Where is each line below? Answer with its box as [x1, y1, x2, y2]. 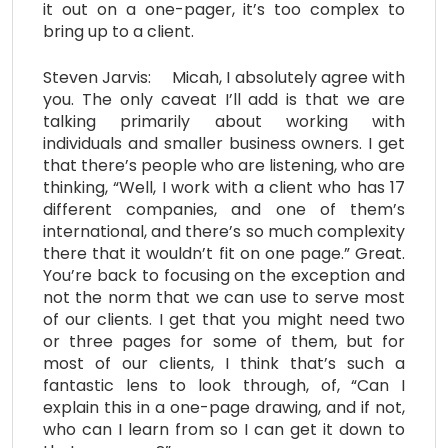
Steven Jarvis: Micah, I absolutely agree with [43, 65, 405, 89]
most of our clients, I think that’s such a [43, 351, 405, 375]
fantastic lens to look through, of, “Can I [43, 373, 405, 397]
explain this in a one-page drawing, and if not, [43, 395, 405, 419]
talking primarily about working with [43, 109, 405, 133]
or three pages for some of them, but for [43, 329, 405, 353]
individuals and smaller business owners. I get [43, 131, 405, 155]
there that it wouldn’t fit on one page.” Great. [43, 241, 405, 265]
